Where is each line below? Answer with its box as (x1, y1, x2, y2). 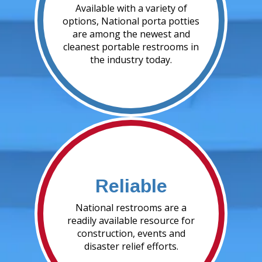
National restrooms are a (75, 201, 187, 215)
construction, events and (77, 227, 185, 240)
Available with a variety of (75, 2, 187, 15)
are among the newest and (72, 27, 190, 41)
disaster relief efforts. (84, 240, 178, 253)
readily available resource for (67, 214, 195, 227)
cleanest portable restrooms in (63, 40, 199, 54)
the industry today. (90, 53, 172, 67)
